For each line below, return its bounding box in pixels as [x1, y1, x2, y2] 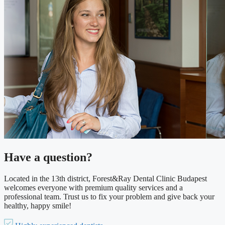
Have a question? [4, 151, 92, 164]
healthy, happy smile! [4, 201, 71, 210]
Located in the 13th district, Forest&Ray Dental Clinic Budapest [4, 174, 207, 183]
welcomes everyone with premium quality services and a [4, 183, 183, 192]
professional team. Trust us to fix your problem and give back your [4, 192, 214, 201]
